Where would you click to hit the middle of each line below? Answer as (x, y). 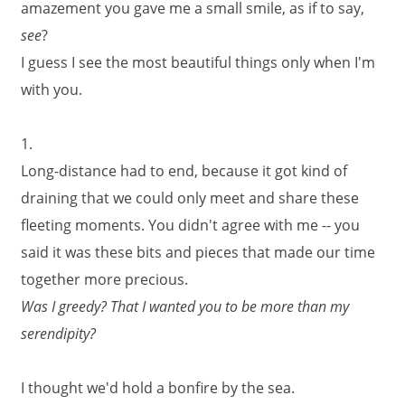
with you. (52, 89)
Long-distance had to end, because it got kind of (184, 171)
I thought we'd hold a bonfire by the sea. (158, 388)
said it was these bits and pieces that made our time (198, 252)
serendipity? (58, 334)
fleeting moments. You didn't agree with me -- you (190, 225)
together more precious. (104, 279)
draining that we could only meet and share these (190, 198)
